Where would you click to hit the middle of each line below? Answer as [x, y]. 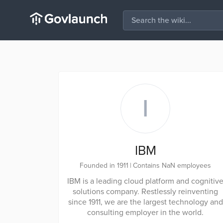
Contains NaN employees [172, 166]
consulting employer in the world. [145, 213]
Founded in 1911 [104, 166]
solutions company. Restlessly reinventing [145, 192]
